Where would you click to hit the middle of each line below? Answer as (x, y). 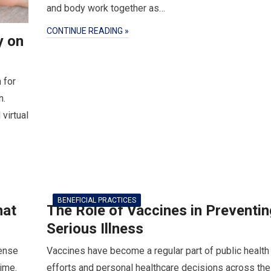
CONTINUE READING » (88, 31)
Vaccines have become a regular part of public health (158, 251)
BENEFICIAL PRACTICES (97, 200)
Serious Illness (95, 229)
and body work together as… (106, 8)
